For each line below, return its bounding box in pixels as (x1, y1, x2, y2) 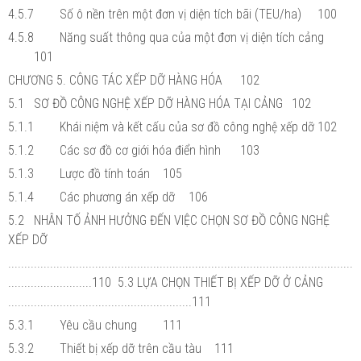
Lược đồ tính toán (60, 165, 150, 181)
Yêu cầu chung (60, 317, 137, 333)
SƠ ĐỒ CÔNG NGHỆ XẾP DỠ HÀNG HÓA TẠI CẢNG (34, 95, 283, 111)
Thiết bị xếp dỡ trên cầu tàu (60, 340, 201, 356)
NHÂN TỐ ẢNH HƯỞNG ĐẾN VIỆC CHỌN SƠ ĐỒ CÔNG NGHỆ (34, 212, 330, 228)
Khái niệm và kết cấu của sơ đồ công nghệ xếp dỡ (60, 118, 314, 135)
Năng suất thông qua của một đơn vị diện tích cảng (60, 29, 324, 45)
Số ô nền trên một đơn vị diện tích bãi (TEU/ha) (60, 6, 301, 22)
